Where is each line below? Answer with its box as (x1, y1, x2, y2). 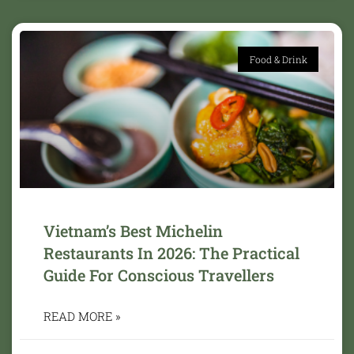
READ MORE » (43, 307, 121, 324)
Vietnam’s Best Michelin (43, 220, 223, 241)
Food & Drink (249, 52, 307, 66)
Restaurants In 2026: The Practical (43, 242, 299, 263)
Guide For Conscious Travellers (43, 264, 274, 285)
